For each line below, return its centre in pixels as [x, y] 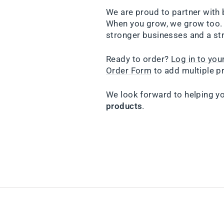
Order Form [129, 71]
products [124, 106]
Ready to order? [138, 59]
